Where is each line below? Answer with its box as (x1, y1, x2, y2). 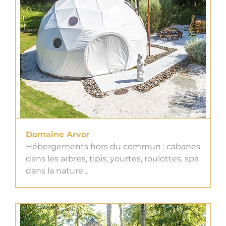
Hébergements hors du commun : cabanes (26, 142, 200, 152)
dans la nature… (26, 166, 88, 176)
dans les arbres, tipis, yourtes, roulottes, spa (26, 154, 199, 164)
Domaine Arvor (26, 130, 90, 140)
